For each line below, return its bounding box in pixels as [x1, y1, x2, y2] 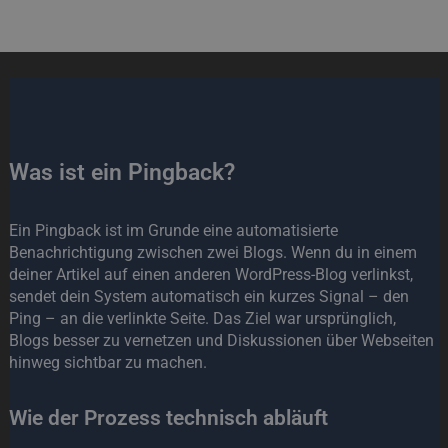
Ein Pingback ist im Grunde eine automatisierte [8, 220, 338, 240]
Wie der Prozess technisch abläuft [8, 404, 328, 430]
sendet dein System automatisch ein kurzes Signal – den [8, 286, 409, 306]
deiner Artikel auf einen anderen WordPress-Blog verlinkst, [8, 264, 413, 284]
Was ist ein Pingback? [8, 158, 235, 186]
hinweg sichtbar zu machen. [8, 352, 207, 372]
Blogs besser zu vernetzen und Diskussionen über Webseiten [8, 330, 434, 350]
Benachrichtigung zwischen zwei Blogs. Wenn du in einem [8, 242, 417, 262]
